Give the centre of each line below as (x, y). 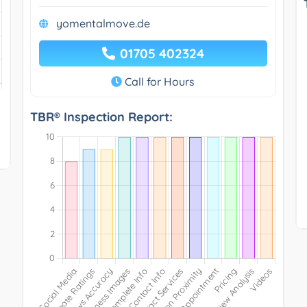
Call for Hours (159, 81)
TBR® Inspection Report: (101, 116)
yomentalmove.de (103, 23)
